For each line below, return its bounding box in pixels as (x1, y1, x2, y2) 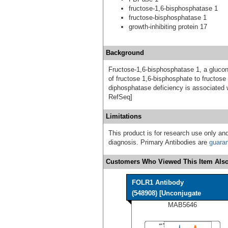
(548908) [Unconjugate (132, 189, 201, 197)
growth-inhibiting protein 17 (129, 23, 207, 31)
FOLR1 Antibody (132, 179, 184, 187)
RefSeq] (108, 93, 132, 101)
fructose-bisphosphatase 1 (129, 14, 207, 22)
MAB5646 (168, 201, 197, 209)
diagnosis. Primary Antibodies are (108, 138, 209, 147)
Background (106, 49, 144, 57)
